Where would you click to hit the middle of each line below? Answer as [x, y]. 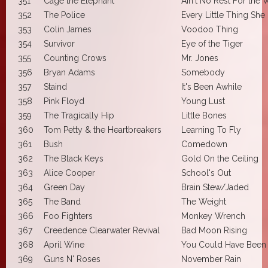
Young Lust [203, 101]
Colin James [68, 29]
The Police [64, 15]
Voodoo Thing [210, 29]
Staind [55, 86]
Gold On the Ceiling [220, 158]
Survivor [59, 43]
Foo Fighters [68, 216]
